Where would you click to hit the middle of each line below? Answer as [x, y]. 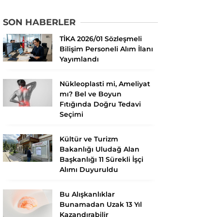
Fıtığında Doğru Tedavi [100, 104]
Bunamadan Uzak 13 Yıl [101, 204]
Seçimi [71, 114]
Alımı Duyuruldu [89, 169]
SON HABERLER [39, 22]
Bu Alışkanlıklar [87, 194]
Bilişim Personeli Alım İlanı [106, 49]
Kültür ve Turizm [89, 139]
